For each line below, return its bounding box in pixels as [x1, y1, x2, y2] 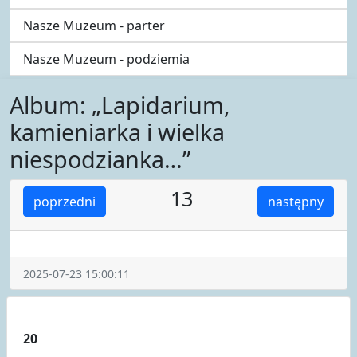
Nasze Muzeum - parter [23, 16, 165, 34]
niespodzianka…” [10, 143, 190, 175]
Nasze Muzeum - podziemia [23, 49, 190, 68]
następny [268, 192, 324, 210]
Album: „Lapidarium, [10, 88, 230, 120]
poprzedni [33, 192, 96, 210]
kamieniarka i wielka [10, 116, 225, 147]
